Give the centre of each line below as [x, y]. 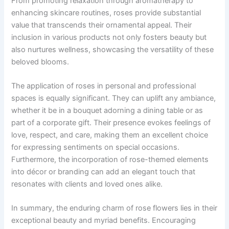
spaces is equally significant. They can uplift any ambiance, [114, 98]
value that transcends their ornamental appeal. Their [102, 25]
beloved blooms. [40, 62]
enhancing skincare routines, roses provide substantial [106, 13]
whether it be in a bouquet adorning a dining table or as [107, 110]
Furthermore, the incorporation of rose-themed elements [110, 159]
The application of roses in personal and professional [104, 86]
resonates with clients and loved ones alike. [87, 184]
